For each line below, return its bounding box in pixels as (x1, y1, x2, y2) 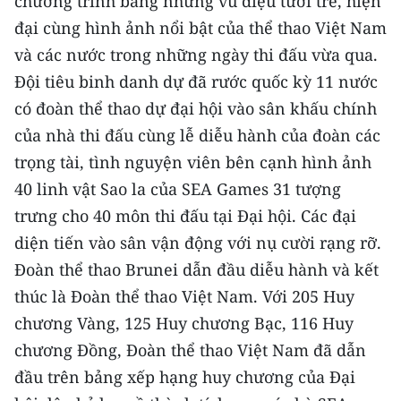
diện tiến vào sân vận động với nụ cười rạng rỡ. (14, 232, 381, 253)
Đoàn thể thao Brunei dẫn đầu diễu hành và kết (14, 259, 379, 280)
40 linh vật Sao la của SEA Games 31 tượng (14, 178, 341, 200)
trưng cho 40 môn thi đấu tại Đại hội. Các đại (14, 205, 356, 226)
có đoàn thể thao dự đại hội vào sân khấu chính (14, 98, 377, 119)
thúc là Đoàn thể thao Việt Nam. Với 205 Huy (14, 286, 354, 307)
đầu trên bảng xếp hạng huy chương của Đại (14, 366, 355, 388)
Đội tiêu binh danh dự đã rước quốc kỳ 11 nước (14, 71, 378, 92)
